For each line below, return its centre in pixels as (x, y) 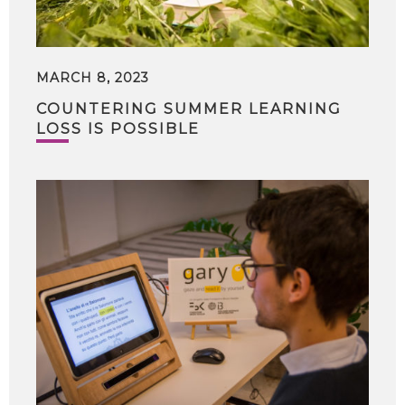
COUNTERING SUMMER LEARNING (189, 109)
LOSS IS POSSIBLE (118, 129)
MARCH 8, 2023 (93, 78)
